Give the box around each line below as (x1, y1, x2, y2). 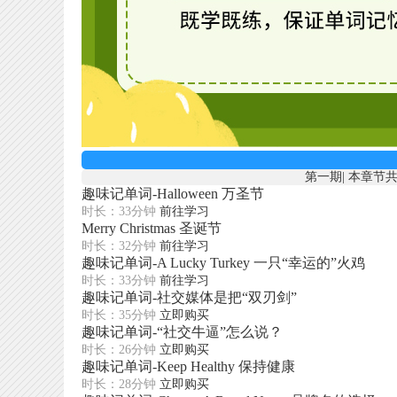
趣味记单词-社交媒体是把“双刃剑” (82, 290, 297, 305)
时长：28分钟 (82, 378, 156, 391)
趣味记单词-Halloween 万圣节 (82, 186, 264, 201)
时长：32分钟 (82, 239, 156, 253)
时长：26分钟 (82, 343, 156, 356)
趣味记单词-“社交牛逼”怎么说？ (82, 324, 283, 339)
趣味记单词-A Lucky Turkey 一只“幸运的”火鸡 (82, 255, 365, 270)
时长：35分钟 (82, 308, 156, 322)
